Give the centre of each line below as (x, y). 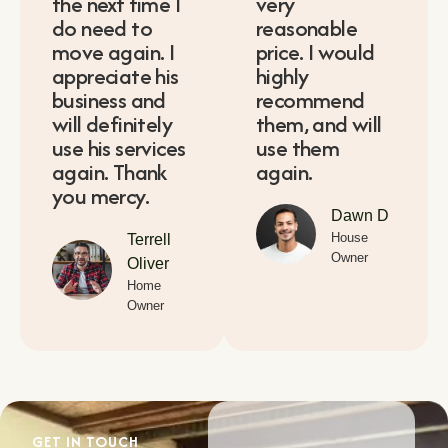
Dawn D (360, 216)
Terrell (149, 240)
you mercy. (101, 196)
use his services (119, 148)
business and (109, 100)
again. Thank (109, 172)
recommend (310, 100)
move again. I (113, 52)
